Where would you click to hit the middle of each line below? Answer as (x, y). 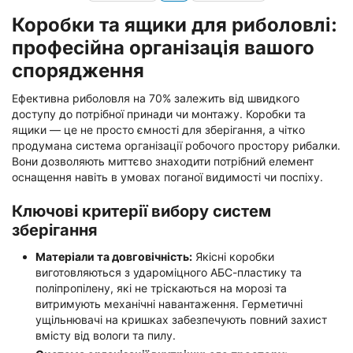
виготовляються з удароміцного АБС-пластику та (169, 272)
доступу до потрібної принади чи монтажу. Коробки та (159, 113)
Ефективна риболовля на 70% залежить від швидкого (156, 98)
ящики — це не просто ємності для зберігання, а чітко (158, 129)
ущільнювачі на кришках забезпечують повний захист (181, 319)
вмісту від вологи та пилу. (106, 335)
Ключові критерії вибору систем (141, 211)
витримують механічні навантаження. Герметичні (169, 303)
